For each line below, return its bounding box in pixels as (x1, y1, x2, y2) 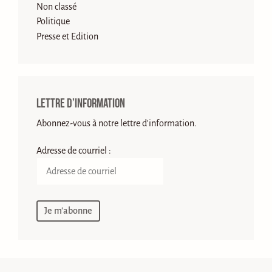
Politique (36, 16, 70, 27)
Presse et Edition (36, 32, 98, 42)
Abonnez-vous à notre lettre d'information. (36, 118, 197, 129)
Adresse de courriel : (36, 146, 111, 156)
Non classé (36, 1, 76, 12)
